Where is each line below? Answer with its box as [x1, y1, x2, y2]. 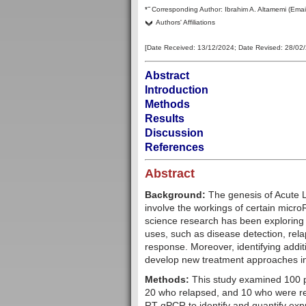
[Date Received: [145, 44, 197, 52]
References [145, 141, 204, 154]
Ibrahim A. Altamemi [225, 5, 286, 14]
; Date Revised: [234, 44, 285, 52]
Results [145, 113, 184, 125]
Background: [145, 189, 208, 201]
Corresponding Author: [152, 5, 225, 14]
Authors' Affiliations [156, 18, 215, 27]
